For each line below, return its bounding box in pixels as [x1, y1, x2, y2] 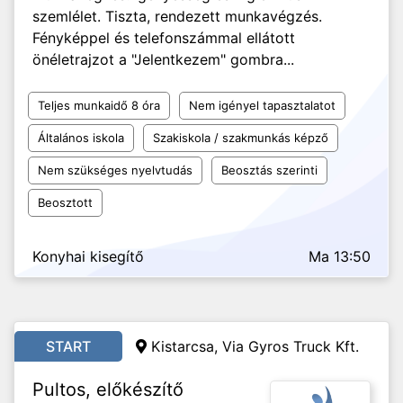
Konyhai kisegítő [32, 247, 144, 265]
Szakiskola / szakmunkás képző [153, 130, 328, 145]
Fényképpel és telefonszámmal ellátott [32, 29, 295, 47]
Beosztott [38, 195, 93, 210]
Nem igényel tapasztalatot [189, 98, 336, 112]
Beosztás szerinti [221, 163, 318, 177]
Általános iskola [38, 130, 124, 145]
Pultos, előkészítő [32, 379, 184, 400]
